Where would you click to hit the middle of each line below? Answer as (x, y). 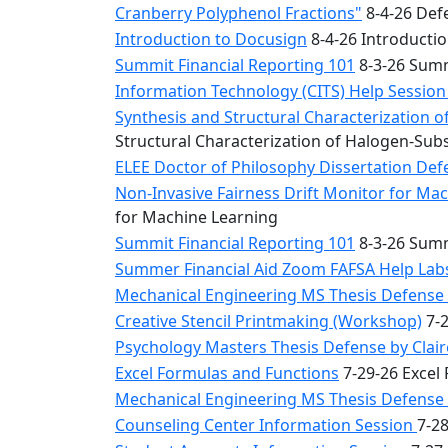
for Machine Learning (196, 217)
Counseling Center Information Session (266, 425)
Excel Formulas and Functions (227, 373)
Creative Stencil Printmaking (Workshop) (268, 321)
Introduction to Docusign (211, 39)
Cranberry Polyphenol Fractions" (238, 13)
